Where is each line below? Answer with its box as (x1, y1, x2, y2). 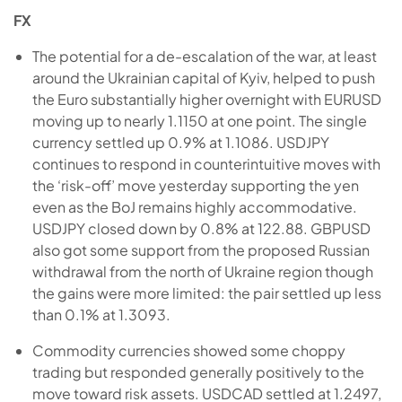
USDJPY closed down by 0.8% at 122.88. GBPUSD (31, 218, 371, 238)
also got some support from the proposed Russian (31, 240, 370, 259)
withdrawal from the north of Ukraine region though (31, 261, 373, 281)
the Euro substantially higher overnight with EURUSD (31, 89, 381, 109)
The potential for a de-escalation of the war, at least (31, 46, 377, 66)
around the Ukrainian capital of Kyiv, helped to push (31, 67, 375, 87)
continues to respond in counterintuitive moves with (31, 153, 380, 173)
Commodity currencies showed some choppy (31, 340, 345, 360)
